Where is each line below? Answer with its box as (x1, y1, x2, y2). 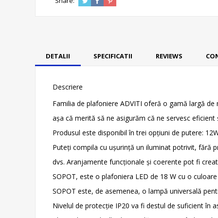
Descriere (53, 82, 83, 91)
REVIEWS (156, 51, 182, 60)
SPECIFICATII (93, 51, 132, 60)
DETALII (46, 51, 70, 60)
